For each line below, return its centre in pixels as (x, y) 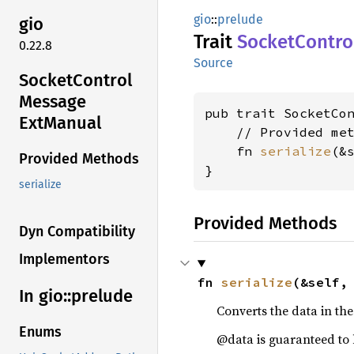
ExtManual (60, 122)
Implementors (64, 260)
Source (213, 63)
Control (102, 80)
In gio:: (45, 296)
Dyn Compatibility (77, 232)
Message (53, 101)
